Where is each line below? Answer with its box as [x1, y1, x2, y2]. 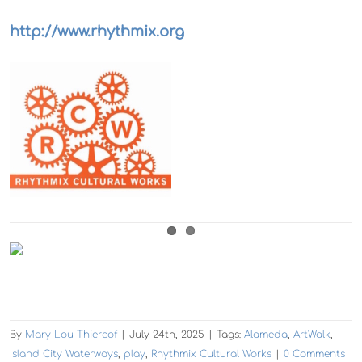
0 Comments [284, 347, 345, 360]
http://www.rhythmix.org [9, 23, 184, 40]
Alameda [244, 328, 288, 340]
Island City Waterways [10, 347, 118, 360]
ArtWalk [293, 328, 330, 340]
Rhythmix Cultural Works [151, 347, 271, 360]
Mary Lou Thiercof [25, 328, 117, 340]
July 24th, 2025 [129, 328, 204, 340]
